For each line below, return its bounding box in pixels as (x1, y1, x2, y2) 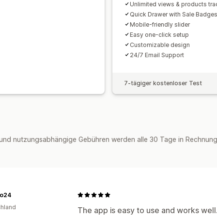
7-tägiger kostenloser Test (124, 79, 202, 87)
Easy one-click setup (130, 31, 189, 38)
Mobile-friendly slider (130, 20, 190, 28)
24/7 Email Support (130, 51, 184, 59)
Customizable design (130, 41, 190, 48)
